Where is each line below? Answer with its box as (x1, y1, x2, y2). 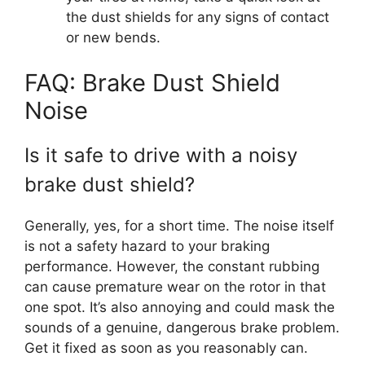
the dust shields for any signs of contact (66, 9, 329, 25)
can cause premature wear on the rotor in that (24, 278, 326, 295)
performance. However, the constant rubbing (24, 257, 319, 275)
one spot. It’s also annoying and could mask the (24, 298, 335, 315)
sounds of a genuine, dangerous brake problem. (24, 319, 340, 336)
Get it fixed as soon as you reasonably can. (24, 339, 308, 356)
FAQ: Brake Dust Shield (24, 68, 280, 97)
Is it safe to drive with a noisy (24, 143, 297, 167)
